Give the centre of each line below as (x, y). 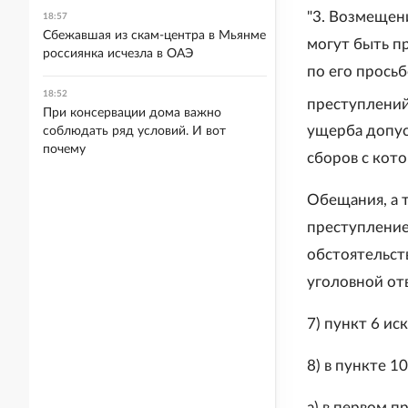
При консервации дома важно (132, 113)
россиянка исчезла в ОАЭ (118, 54)
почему (64, 149)
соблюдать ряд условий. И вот (134, 131)
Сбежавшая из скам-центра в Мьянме (154, 36)
